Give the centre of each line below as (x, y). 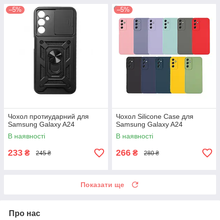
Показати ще (102, 185)
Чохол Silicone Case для (155, 117)
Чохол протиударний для (48, 117)
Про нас (25, 214)
